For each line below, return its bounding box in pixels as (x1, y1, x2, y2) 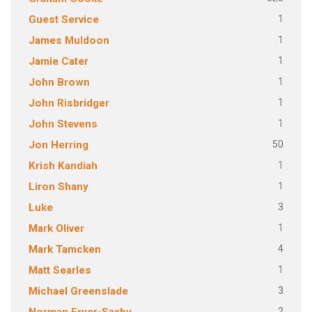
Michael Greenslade (28, 285, 128, 297)
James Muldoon (28, 34, 109, 47)
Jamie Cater (28, 55, 88, 68)
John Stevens (28, 118, 97, 130)
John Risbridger (28, 97, 109, 109)
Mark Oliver (28, 222, 84, 235)
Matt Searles (28, 264, 91, 276)
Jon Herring (28, 139, 88, 151)
